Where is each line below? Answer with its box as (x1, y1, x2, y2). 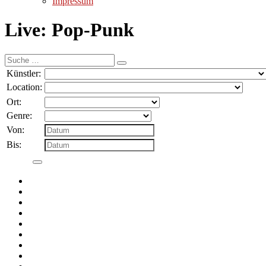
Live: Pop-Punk (5, 19, 134, 41)
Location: (7, 81, 42, 92)
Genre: (7, 110, 32, 121)
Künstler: (7, 68, 41, 78)
